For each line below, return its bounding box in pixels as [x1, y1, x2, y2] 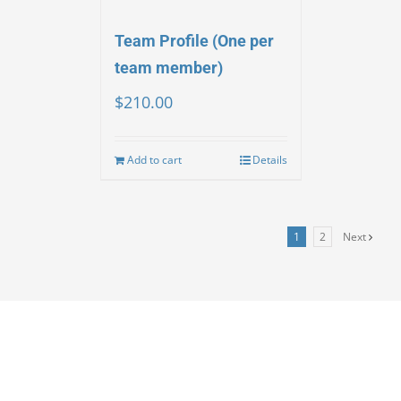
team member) [114, 58, 223, 77]
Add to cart [126, 152, 182, 167]
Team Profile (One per [114, 31, 274, 50]
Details [252, 152, 287, 167]
